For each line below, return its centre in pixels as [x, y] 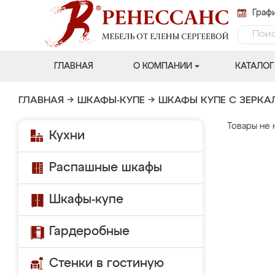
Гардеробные [89, 231]
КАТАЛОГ [254, 66]
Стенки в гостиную [107, 263]
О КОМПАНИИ [162, 66]
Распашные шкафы [106, 168]
